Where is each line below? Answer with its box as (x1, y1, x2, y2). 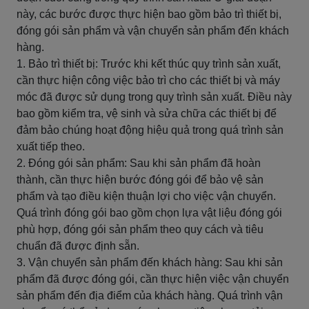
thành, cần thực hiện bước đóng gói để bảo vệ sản (17, 174, 263, 186)
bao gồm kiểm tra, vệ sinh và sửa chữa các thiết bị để (17, 108, 277, 119)
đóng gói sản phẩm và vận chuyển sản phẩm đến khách (17, 25, 289, 37)
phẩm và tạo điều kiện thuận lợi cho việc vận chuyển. (17, 190, 276, 202)
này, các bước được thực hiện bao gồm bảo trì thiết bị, (17, 8, 281, 20)
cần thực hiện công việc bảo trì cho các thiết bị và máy (17, 74, 280, 86)
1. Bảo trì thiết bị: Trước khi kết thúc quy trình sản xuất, (17, 58, 281, 70)
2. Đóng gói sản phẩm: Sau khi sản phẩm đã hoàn (17, 157, 261, 169)
